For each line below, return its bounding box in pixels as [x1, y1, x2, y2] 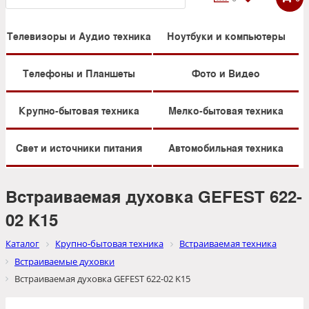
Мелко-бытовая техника [168, 103, 283, 118]
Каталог [6, 237, 39, 250]
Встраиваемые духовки [14, 255, 114, 268]
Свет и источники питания [16, 141, 142, 155]
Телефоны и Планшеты [23, 66, 135, 81]
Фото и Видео [192, 66, 260, 81]
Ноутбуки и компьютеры [166, 29, 286, 43]
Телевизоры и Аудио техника [7, 29, 151, 43]
